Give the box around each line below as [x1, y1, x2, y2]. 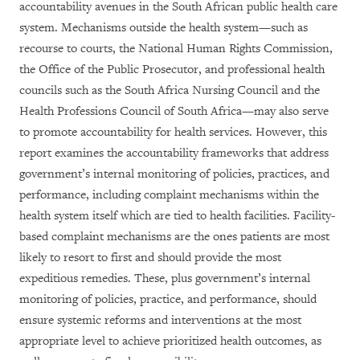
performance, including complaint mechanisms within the [19, 187, 319, 202]
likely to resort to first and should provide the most [19, 250, 281, 265]
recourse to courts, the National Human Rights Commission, [19, 41, 333, 56]
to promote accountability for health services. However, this [19, 125, 327, 140]
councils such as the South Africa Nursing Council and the [19, 83, 320, 98]
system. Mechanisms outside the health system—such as [19, 20, 308, 35]
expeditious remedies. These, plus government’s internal [19, 271, 310, 286]
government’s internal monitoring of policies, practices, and [19, 166, 329, 182]
